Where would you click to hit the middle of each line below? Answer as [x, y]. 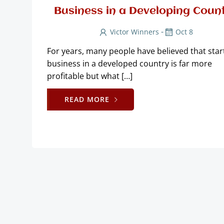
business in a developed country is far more [129, 64]
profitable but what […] [90, 76]
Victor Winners [134, 32]
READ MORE [87, 99]
